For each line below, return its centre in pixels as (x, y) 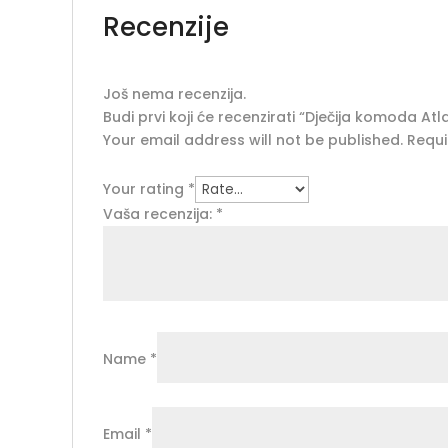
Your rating (145, 188)
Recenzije (166, 26)
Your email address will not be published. (253, 139)
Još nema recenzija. (174, 93)
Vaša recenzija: (159, 213)
